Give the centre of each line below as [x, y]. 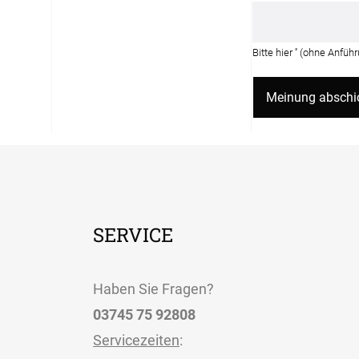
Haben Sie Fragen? [153, 288]
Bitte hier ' [274, 52]
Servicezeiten [136, 340]
